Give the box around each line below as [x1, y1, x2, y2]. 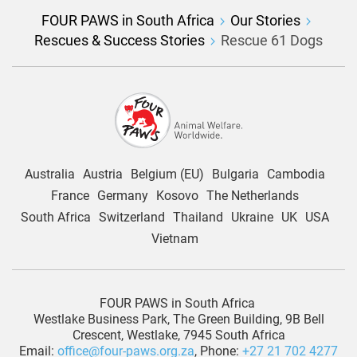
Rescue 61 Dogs [221, 31, 323, 49]
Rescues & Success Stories [34, 31, 205, 49]
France [50, 187, 89, 203]
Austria [82, 166, 123, 182]
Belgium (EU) [130, 166, 204, 182]
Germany [96, 187, 148, 203]
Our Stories [229, 11, 300, 29]
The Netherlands [206, 187, 299, 203]
